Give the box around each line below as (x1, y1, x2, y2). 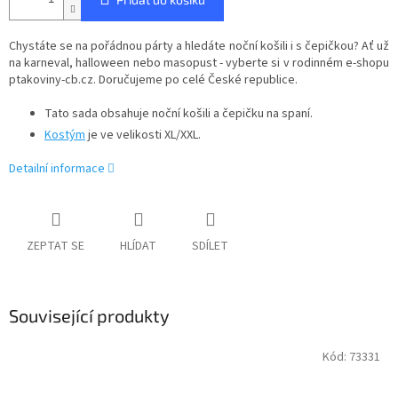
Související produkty (9, 305, 170, 327)
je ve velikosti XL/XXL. (85, 126, 201, 145)
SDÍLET (192, 237, 228, 256)
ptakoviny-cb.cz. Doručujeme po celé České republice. (9, 71, 298, 90)
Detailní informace (9, 160, 105, 179)
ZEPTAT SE (27, 237, 84, 256)
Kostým (44, 126, 85, 145)
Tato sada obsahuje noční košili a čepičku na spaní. (44, 105, 313, 123)
